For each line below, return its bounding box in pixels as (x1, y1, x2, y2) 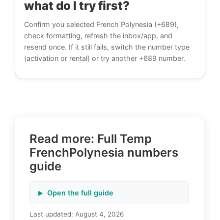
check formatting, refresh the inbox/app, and (24, 31, 172, 40)
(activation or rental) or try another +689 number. (24, 54, 185, 63)
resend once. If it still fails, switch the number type (24, 43, 190, 52)
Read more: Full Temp (29, 132, 152, 146)
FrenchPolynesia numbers (29, 145, 178, 160)
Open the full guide (47, 189, 113, 197)
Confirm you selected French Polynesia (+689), (24, 20, 179, 29)
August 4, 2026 (75, 210, 124, 219)
